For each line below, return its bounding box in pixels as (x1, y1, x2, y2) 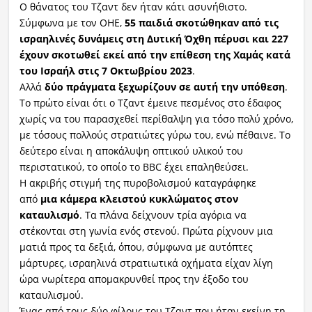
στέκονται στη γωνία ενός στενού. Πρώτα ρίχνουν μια (19, 224, 273, 237)
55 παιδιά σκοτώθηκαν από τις (124, 15, 279, 29)
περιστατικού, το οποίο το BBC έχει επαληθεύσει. (19, 159, 249, 173)
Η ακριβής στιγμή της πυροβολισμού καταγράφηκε (19, 175, 256, 189)
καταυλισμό (19, 208, 79, 221)
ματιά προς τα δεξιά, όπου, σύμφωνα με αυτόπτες (19, 240, 253, 253)
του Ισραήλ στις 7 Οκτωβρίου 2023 (19, 63, 192, 77)
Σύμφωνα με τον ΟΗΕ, (19, 15, 125, 29)
